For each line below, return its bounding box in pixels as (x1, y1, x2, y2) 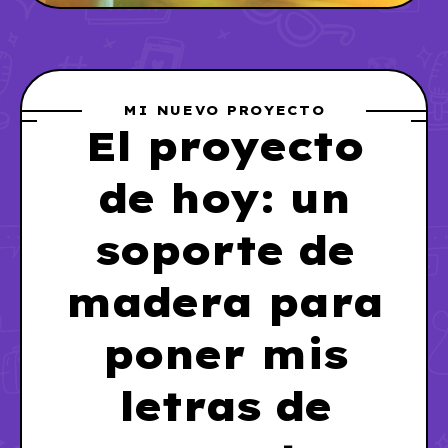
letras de (117, 381, 331, 431)
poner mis (101, 329, 347, 379)
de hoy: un (98, 173, 350, 223)
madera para (65, 277, 383, 327)
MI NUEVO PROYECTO (122, 102, 326, 118)
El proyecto (85, 121, 363, 171)
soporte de (94, 225, 354, 275)
